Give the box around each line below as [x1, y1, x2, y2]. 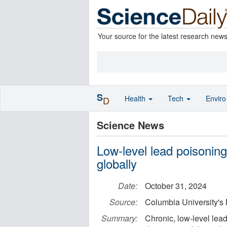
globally [97, 155, 137, 172]
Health [125, 93, 147, 103]
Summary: [101, 212, 137, 224]
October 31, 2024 [145, 180, 207, 192]
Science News [97, 118, 164, 132]
